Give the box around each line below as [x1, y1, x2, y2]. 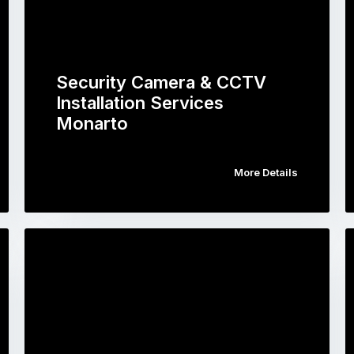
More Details [234, 166, 299, 179]
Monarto [55, 113, 128, 134]
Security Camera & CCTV [55, 72, 266, 92]
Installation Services [55, 92, 224, 113]
